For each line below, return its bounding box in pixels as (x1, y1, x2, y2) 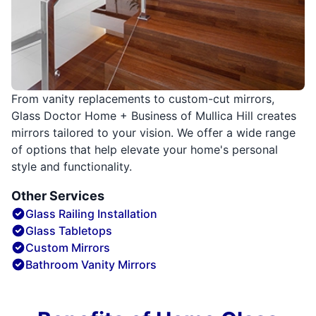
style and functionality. (11, 159, 132, 174)
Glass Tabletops (25, 224, 112, 238)
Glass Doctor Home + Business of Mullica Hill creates (11, 109, 296, 123)
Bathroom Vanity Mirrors (25, 257, 157, 272)
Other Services (11, 188, 104, 204)
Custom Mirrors (25, 241, 110, 255)
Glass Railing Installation (25, 207, 157, 221)
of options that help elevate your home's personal (11, 142, 278, 157)
